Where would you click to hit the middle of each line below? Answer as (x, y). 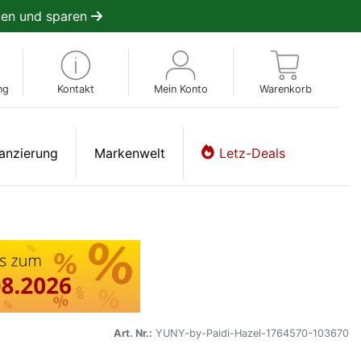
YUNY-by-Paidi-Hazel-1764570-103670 (251, 333)
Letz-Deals (252, 153)
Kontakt (75, 89)
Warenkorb (285, 89)
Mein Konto (180, 89)
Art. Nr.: (133, 333)
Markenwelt (130, 153)
